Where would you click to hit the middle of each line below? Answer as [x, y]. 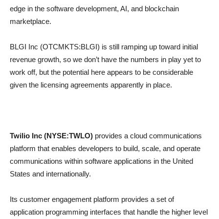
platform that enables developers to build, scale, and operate [105, 148]
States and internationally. [50, 174]
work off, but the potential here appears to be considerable [101, 72]
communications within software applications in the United [101, 161]
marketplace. [31, 21]
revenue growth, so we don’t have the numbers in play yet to [105, 59]
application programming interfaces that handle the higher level [109, 212]
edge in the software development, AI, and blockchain [94, 9]
